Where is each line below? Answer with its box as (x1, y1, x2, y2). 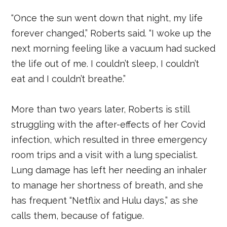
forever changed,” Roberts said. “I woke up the (11, 27, 212, 39)
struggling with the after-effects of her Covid (11, 119, 206, 130)
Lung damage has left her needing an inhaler (11, 164, 207, 175)
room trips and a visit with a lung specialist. (11, 149, 198, 160)
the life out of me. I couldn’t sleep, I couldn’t (11, 58, 200, 69)
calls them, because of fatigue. (11, 210, 144, 221)
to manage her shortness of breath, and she (11, 179, 204, 191)
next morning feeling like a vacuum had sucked (11, 43, 216, 54)
